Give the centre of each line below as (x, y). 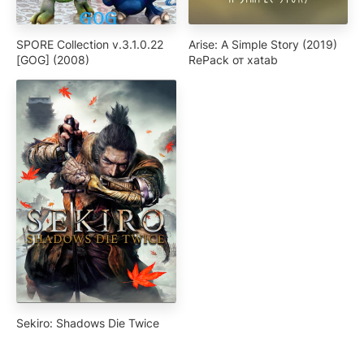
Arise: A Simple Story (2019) (262, 45)
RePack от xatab (233, 60)
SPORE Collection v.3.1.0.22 (90, 45)
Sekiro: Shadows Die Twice (88, 323)
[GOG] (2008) (53, 60)
